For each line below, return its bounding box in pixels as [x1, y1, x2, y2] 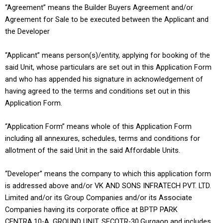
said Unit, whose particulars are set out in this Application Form [5, 62, 212, 72]
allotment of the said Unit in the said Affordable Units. [5, 145, 180, 155]
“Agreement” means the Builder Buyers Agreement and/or [5, 3, 193, 12]
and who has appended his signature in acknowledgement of [5, 74, 203, 84]
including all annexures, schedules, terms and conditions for [5, 133, 200, 143]
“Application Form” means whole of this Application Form [5, 121, 192, 131]
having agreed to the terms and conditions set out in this [5, 86, 190, 96]
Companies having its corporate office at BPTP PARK [5, 205, 178, 215]
